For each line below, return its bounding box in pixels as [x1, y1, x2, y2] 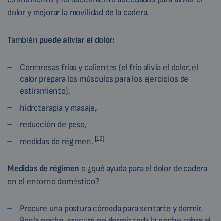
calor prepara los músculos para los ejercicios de [20, 74, 189, 84]
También [7, 35, 39, 45]
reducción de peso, [20, 119, 87, 130]
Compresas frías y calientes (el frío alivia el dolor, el [20, 62, 198, 73]
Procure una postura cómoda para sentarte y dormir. [20, 203, 203, 214]
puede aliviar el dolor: [39, 35, 115, 45]
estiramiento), [20, 85, 70, 96]
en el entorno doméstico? [7, 176, 99, 186]
